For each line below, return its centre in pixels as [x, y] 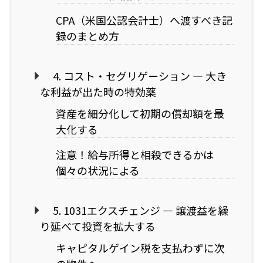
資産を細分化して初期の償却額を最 [140, 113]
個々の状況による [98, 170]
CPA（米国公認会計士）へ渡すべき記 [144, 20]
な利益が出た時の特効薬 [98, 91]
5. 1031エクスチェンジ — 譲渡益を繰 [140, 210]
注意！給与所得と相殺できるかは [135, 154]
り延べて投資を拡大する [98, 226]
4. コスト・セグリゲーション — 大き [139, 75]
